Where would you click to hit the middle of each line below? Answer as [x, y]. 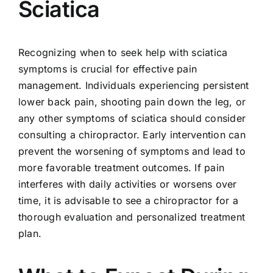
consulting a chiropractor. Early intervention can [132, 135]
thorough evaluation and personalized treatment [132, 217]
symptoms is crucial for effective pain [108, 69]
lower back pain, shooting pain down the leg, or [132, 102]
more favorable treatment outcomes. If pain [121, 168]
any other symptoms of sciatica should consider [132, 119]
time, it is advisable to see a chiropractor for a [128, 201]
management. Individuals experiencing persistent [133, 86]
